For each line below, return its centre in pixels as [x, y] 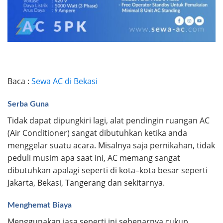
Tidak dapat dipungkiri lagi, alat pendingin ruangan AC [109, 120]
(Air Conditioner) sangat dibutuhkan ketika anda [97, 133]
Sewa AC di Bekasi [64, 81]
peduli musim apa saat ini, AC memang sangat [94, 158]
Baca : [19, 81]
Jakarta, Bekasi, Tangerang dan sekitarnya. [86, 182]
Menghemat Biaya [40, 205]
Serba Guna [28, 104]
